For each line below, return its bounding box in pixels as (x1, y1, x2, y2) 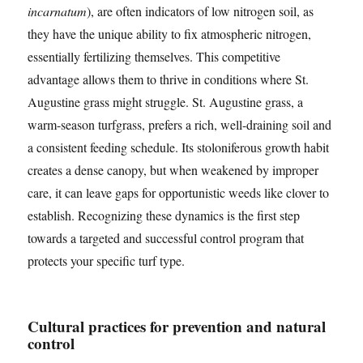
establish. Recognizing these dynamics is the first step (28, 207, 301, 224)
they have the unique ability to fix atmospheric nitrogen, (28, 25, 312, 42)
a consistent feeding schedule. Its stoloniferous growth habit (28, 139, 330, 156)
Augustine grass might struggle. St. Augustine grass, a (28, 93, 304, 110)
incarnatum (28, 2, 88, 19)
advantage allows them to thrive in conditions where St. (28, 70, 310, 88)
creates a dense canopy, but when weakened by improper (28, 161, 319, 178)
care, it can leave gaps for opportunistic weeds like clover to (28, 184, 330, 201)
